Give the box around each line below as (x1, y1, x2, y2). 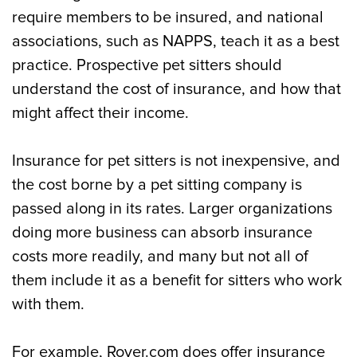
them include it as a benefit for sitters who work (12, 271, 342, 290)
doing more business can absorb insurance (12, 223, 312, 242)
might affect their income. (12, 104, 189, 123)
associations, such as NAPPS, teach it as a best (12, 32, 339, 51)
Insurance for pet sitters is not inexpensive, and (12, 151, 340, 171)
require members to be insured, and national (12, 8, 324, 27)
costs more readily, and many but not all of (12, 247, 308, 266)
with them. (12, 295, 84, 314)
